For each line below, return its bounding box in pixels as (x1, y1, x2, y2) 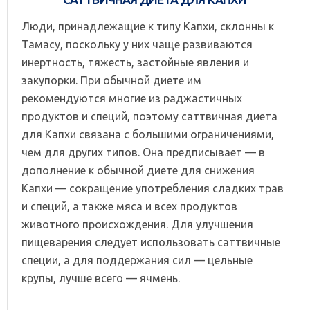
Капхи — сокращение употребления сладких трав (21, 181, 284, 194)
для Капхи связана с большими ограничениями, (21, 127, 274, 140)
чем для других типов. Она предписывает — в (21, 145, 265, 158)
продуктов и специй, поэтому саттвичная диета (21, 109, 277, 122)
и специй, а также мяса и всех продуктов (21, 199, 237, 212)
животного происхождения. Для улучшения (21, 217, 253, 230)
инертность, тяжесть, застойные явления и (21, 55, 249, 69)
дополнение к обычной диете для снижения (21, 163, 255, 176)
